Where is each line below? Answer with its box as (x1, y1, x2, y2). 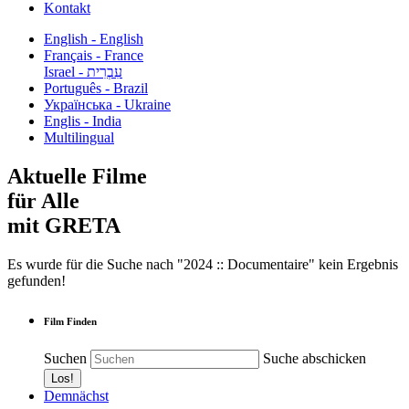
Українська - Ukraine (44, 97, 171, 112)
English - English (44, 31, 143, 47)
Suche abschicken (263, 350, 366, 366)
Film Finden (44, 315, 97, 327)
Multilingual (44, 130, 114, 145)
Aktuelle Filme (7, 163, 147, 188)
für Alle (7, 188, 79, 213)
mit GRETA (7, 213, 121, 237)
